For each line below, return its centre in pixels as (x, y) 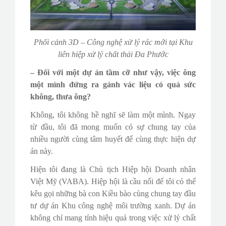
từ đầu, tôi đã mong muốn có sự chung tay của (113, 127)
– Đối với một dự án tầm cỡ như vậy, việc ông (113, 73)
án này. (42, 151)
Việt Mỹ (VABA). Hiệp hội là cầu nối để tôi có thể (113, 182)
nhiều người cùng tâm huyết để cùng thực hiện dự (113, 139)
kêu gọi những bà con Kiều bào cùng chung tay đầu (113, 194)
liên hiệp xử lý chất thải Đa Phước (113, 54)
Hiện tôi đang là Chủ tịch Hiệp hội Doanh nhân (113, 169)
